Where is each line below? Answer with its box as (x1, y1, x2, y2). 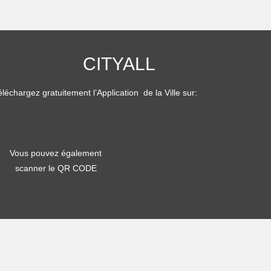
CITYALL (83, 54, 156, 74)
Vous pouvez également (10, 148, 102, 158)
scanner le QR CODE (15, 163, 97, 174)
